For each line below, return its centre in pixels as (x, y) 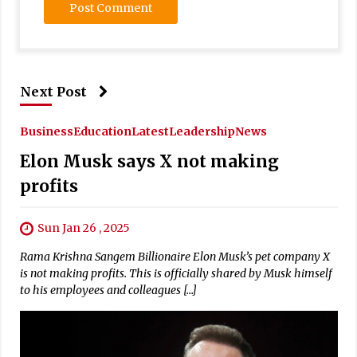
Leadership (202, 131)
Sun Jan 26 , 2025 (83, 228)
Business (46, 131)
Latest (150, 131)
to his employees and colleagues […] (108, 290)
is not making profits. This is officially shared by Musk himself (176, 274)
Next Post (53, 91)
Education (102, 131)
